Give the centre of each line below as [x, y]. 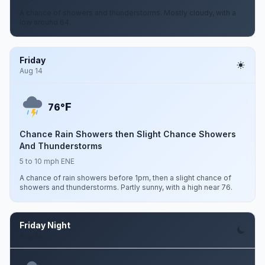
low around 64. [45, 22]
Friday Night [45, 225]
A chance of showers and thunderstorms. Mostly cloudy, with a [128, 13]
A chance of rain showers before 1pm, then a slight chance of [125, 178]
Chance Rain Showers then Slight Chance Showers [128, 134]
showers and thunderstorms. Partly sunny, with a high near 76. [126, 187]
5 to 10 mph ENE [47, 161]
